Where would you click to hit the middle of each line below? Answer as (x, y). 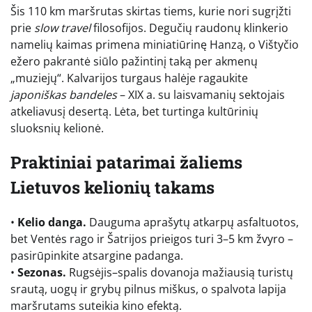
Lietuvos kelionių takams (112, 188)
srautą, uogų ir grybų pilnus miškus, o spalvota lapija (148, 289)
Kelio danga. (52, 223)
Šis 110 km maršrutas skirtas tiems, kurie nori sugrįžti (151, 11)
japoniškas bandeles (64, 94)
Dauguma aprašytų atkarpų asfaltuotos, (193, 223)
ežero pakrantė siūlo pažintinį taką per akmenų (134, 61)
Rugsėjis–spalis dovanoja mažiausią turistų (180, 273)
